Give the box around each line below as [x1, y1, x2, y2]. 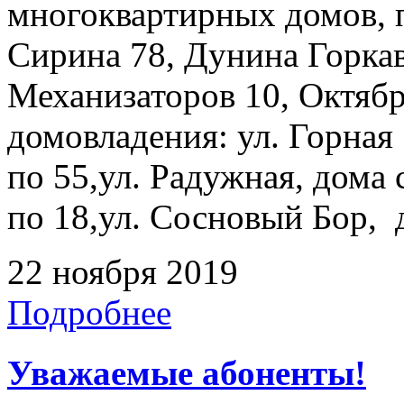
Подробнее [7, 293, 171, 333]
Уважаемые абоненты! [7, 353, 366, 392]
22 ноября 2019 [7, 252, 238, 292]
